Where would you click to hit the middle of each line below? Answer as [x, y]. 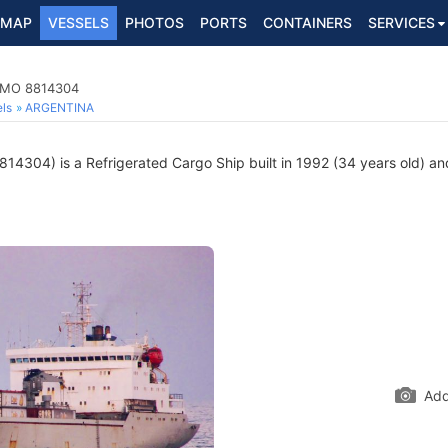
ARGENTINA [59, 107]
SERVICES [401, 22]
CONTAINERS [307, 22]
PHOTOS [154, 22]
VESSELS [78, 22]
